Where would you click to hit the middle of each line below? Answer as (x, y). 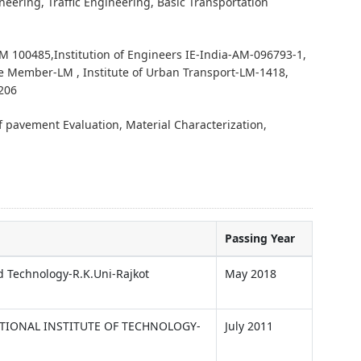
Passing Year (260, 238)
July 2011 (249, 326)
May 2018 (251, 273)
